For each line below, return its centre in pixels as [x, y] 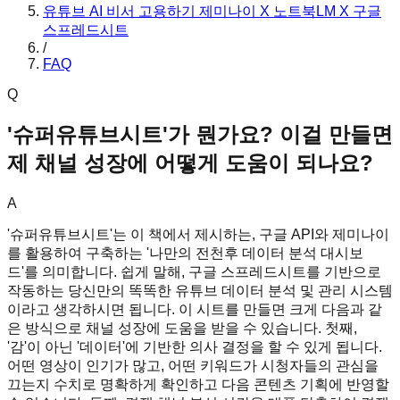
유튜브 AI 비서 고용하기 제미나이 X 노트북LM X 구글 [212, 11]
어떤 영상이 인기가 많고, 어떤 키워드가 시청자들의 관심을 [193, 365]
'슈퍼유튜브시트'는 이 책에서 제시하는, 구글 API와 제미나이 [198, 234]
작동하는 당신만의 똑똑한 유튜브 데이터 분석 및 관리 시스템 [200, 290]
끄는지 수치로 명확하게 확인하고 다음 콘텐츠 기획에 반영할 [198, 384]
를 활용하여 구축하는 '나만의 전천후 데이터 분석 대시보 [185, 253]
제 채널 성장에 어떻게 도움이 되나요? [190, 162]
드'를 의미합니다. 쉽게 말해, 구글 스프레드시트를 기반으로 [194, 271]
